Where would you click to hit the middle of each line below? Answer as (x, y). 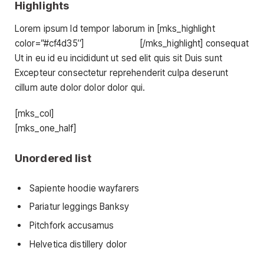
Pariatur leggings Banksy (79, 207)
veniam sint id (111, 44)
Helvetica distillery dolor (78, 244)
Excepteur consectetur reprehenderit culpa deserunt (122, 73)
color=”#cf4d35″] (49, 44)
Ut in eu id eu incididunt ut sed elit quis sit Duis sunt (118, 58)
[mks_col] (34, 113)
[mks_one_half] (45, 128)
